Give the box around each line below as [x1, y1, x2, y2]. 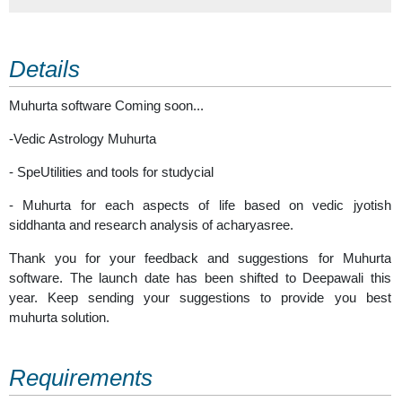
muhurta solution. [9, 309, 109, 325]
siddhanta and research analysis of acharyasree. [9, 216, 293, 232]
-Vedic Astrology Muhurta [9, 130, 156, 146]
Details [9, 56, 80, 82]
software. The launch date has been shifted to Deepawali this [9, 269, 391, 285]
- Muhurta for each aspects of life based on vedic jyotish [9, 197, 391, 213]
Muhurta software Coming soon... [9, 97, 204, 113]
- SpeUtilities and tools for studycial [9, 163, 214, 179]
